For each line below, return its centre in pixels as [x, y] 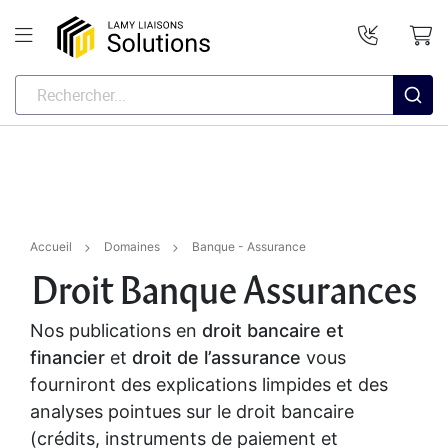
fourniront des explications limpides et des [209, 385]
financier [70, 358]
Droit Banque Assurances [224, 291]
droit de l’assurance [216, 358]
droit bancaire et [273, 331]
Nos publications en [116, 331]
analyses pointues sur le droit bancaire [192, 412]
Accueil [51, 247]
